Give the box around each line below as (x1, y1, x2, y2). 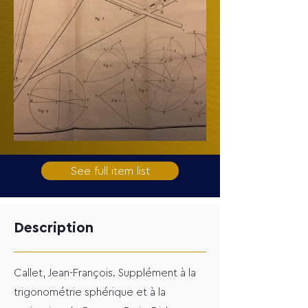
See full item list (70, 165, 150, 177)
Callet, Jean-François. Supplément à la (14, 267, 196, 278)
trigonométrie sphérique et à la (14, 287, 166, 298)
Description (14, 221, 93, 235)
